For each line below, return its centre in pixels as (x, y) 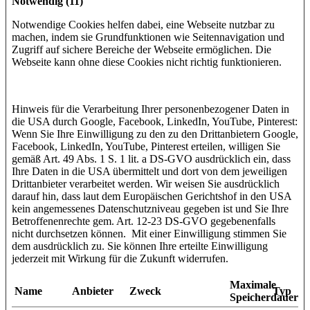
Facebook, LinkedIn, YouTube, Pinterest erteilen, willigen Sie (146, 146)
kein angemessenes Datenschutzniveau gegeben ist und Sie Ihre (150, 208)
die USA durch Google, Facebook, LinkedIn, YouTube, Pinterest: (155, 121)
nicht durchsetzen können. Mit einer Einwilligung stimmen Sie (149, 233)
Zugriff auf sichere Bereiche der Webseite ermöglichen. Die (142, 49)
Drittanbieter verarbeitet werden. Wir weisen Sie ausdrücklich (146, 183)
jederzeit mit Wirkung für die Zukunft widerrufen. (120, 258)
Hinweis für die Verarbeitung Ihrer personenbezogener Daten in (151, 109)
